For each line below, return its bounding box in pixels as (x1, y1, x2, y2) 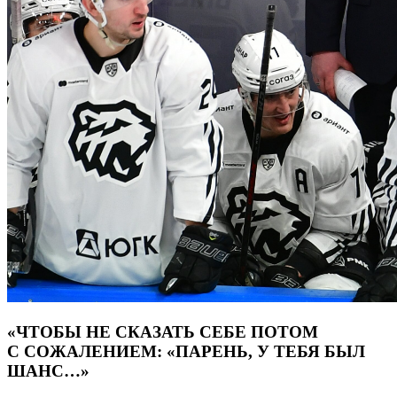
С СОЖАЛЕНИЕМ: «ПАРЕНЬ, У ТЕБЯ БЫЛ (7, 341, 365, 361)
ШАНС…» (7, 361, 90, 380)
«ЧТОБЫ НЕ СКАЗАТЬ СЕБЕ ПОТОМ (7, 322, 318, 341)
